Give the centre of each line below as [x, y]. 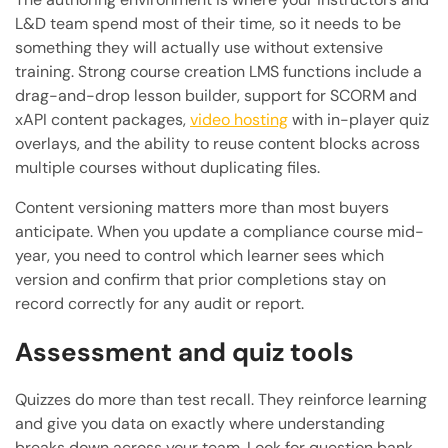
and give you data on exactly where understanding [200, 424]
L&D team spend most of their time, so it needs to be [208, 24]
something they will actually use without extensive [199, 48]
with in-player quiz [358, 120]
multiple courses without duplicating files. [167, 168]
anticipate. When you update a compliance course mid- [219, 232]
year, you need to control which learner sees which [199, 256]
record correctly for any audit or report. [159, 304]
